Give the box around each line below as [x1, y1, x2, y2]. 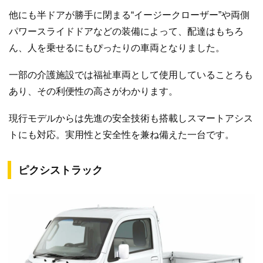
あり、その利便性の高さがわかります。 [9, 86, 178, 96]
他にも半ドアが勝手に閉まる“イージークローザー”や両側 [9, 10, 249, 21]
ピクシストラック [18, 164, 103, 176]
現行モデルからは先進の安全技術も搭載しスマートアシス [9, 113, 253, 123]
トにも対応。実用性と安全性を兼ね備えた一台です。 [9, 129, 234, 140]
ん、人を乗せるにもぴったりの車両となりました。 [9, 43, 225, 53]
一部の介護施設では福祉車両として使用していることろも [9, 69, 253, 80]
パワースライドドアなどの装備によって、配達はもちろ [9, 26, 244, 37]
